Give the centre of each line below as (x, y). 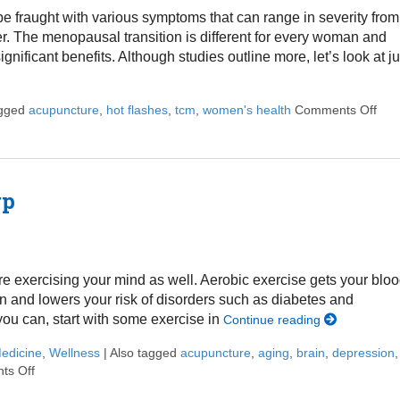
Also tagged (145, 352)
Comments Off (335, 110)
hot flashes (137, 110)
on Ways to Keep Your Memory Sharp (141, 370)
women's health (246, 110)
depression (363, 352)
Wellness (74, 352)
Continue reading (273, 319)
